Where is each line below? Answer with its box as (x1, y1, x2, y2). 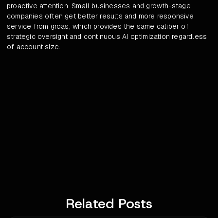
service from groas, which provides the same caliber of (7, 22, 189, 31)
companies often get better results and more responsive (7, 12, 194, 21)
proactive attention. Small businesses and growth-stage (7, 1, 191, 11)
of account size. (7, 42, 61, 52)
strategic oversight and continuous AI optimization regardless (7, 32, 207, 41)
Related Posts (66, 195, 152, 213)
